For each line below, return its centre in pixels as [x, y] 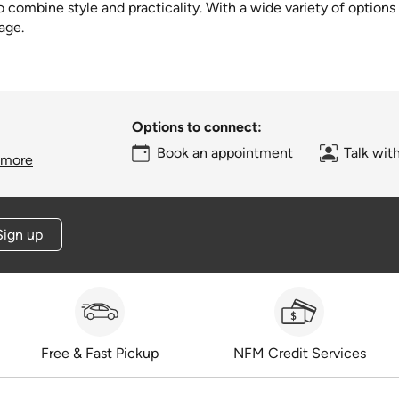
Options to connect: [197, 126]
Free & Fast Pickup [100, 353]
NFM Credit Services [299, 353]
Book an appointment [224, 153]
